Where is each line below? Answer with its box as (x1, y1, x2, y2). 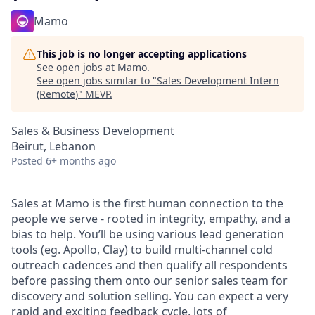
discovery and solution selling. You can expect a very (11, 288, 288, 304)
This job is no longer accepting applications (37, 47, 247, 60)
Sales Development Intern (157, 74, 279, 87)
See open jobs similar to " (37, 74, 157, 87)
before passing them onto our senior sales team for (11, 273, 288, 288)
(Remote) (37, 87, 78, 101)
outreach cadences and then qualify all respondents (11, 257, 288, 273)
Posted (11, 154, 43, 167)
